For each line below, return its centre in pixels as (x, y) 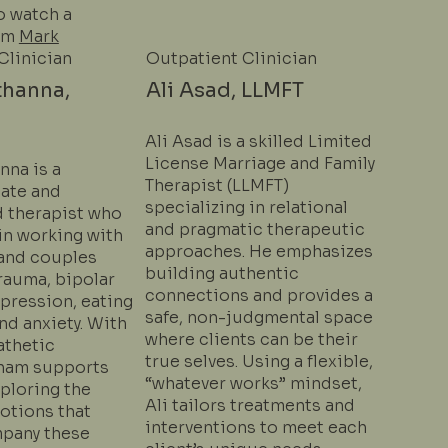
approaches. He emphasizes (258, 252)
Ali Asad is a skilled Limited (258, 142)
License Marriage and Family (259, 164)
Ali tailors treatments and (249, 406)
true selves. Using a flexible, (258, 362)
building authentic (221, 274)
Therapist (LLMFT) (216, 186)
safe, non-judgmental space (258, 318)
